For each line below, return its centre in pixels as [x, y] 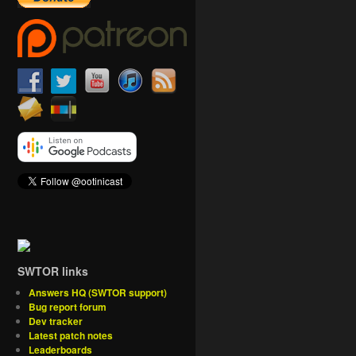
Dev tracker [56, 321]
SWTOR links [53, 271]
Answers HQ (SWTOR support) [98, 293]
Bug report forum [68, 307]
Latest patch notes [71, 336]
